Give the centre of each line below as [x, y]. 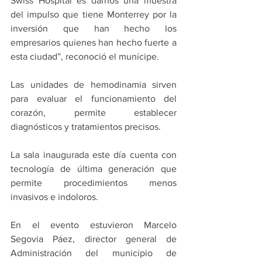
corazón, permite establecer [94, 113]
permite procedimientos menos [94, 183]
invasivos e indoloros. [54, 197]
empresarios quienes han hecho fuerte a [94, 43]
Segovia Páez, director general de [94, 239]
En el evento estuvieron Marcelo [94, 225]
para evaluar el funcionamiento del [94, 99]
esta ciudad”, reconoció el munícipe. [85, 57]
